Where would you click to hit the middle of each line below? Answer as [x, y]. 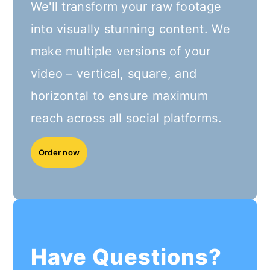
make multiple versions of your [121, 51]
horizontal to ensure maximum [119, 96]
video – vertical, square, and [114, 73]
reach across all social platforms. [128, 118]
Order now [59, 152]
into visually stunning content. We [130, 29]
